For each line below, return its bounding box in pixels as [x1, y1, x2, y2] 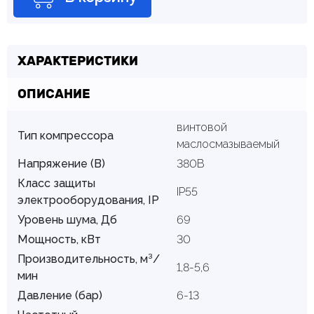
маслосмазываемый [176, 137, 280, 151]
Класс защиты [18, 177, 95, 191]
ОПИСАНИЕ [18, 86, 90, 102]
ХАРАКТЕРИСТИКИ [18, 53, 138, 69]
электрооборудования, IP [18, 193, 159, 207]
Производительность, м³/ [18, 252, 160, 266]
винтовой [176, 121, 227, 135]
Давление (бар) [18, 289, 102, 303]
